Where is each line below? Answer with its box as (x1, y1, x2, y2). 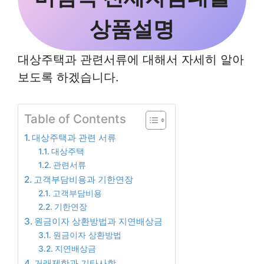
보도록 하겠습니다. (18, 70, 119, 85)
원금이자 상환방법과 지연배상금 (34, 216, 163, 227)
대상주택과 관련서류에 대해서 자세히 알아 (18, 52, 244, 67)
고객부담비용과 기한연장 (34, 174, 134, 186)
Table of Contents (24, 111, 126, 127)
